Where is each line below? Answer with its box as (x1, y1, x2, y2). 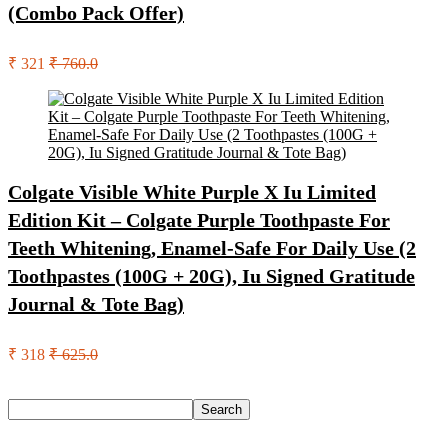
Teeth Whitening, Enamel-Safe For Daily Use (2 (8, 237, 416, 259)
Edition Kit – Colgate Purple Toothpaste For (8, 209, 390, 231)
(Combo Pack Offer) (8, 2, 184, 24)
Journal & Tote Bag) (8, 293, 184, 315)
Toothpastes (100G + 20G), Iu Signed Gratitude (8, 265, 415, 287)
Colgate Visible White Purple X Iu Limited (8, 181, 376, 203)
